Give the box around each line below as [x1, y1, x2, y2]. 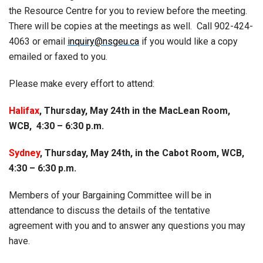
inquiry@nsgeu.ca [68, 36, 139, 47]
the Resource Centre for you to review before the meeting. [9, 5, 247, 16]
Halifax [9, 105, 39, 116]
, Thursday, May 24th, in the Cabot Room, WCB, [40, 147, 244, 159]
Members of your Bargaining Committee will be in [9, 190, 211, 201]
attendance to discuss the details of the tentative [9, 205, 210, 216]
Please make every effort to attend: [9, 78, 154, 89]
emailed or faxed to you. [9, 51, 107, 62]
